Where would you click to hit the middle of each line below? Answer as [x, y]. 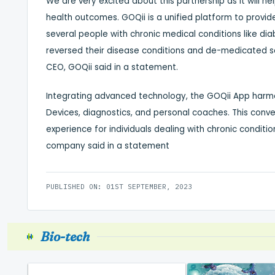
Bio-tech [65, 237]
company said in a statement [108, 146]
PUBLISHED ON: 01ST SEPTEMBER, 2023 [119, 187]
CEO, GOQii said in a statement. [112, 68]
